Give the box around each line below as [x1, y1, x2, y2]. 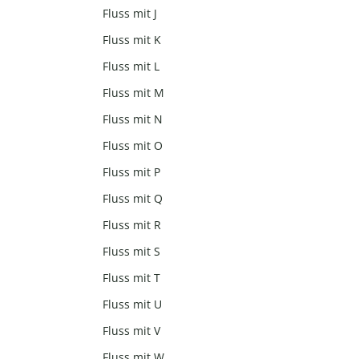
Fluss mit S [103, 244, 161, 260]
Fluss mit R [103, 217, 162, 233]
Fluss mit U [103, 296, 163, 313]
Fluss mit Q [103, 191, 163, 207]
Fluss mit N [103, 111, 163, 127]
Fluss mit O [103, 138, 163, 154]
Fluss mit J [103, 6, 158, 22]
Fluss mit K [103, 32, 162, 48]
